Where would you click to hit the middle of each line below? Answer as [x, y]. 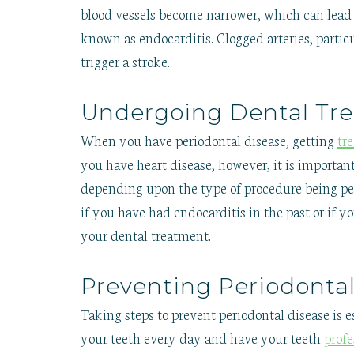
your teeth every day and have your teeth [202, 338]
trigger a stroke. [125, 61]
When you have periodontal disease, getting [209, 140]
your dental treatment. [146, 235]
